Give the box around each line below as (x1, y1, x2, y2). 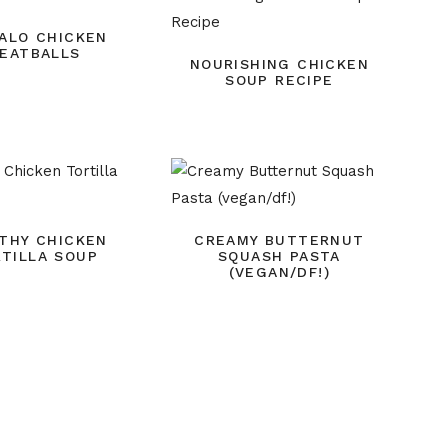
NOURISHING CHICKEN (189, 56, 369, 73)
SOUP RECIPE (225, 72, 334, 89)
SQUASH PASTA (217, 248, 341, 265)
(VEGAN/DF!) (228, 264, 331, 281)
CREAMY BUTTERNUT (194, 232, 365, 249)
